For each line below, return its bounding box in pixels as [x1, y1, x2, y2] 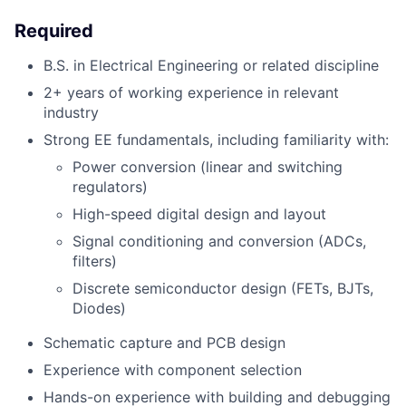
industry [43, 103, 99, 122]
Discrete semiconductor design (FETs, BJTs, [72, 279, 373, 298]
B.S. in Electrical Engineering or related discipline [43, 56, 379, 75]
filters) [72, 252, 117, 271]
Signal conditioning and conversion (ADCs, [72, 232, 366, 251]
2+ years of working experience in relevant [43, 83, 339, 102]
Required [14, 20, 93, 43]
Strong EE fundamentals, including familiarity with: [43, 130, 389, 150]
